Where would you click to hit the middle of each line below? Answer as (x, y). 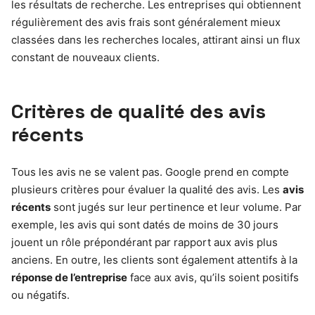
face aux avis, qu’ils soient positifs (213, 277)
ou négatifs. (40, 295)
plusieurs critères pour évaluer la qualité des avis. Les (147, 189)
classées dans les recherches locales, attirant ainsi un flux (156, 39)
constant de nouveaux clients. (85, 57)
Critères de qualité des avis (139, 111)
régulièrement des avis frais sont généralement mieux (146, 22)
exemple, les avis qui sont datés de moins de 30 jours (145, 224)
